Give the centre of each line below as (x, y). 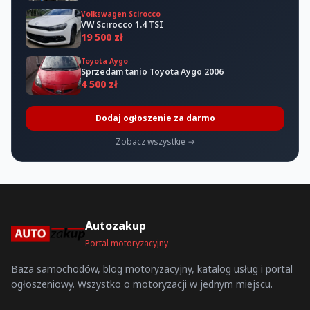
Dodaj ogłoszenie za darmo (155, 118)
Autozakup (115, 226)
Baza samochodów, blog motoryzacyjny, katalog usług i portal (152, 269)
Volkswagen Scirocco (121, 13)
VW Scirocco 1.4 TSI (122, 24)
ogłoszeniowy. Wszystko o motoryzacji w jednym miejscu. (142, 284)
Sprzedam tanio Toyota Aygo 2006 (152, 71)
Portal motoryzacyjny (126, 243)
